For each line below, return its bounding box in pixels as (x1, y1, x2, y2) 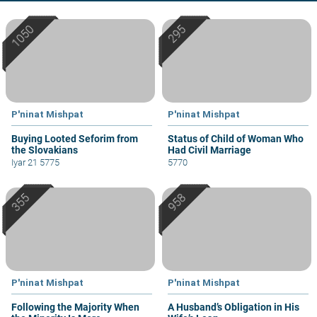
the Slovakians (11, 144, 78, 156)
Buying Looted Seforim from (11, 133, 138, 145)
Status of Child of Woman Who (168, 133, 304, 145)
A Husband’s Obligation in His (168, 301, 299, 313)
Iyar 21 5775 (11, 157, 59, 168)
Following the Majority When (11, 301, 139, 313)
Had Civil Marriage (168, 144, 251, 156)
